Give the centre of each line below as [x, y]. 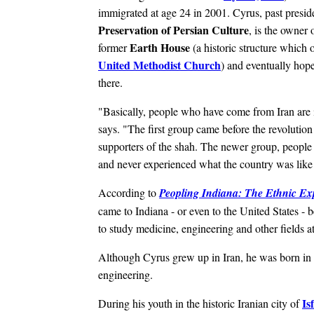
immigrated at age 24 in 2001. [165, 12]
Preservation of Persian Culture [173, 29]
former [114, 47]
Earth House [161, 47]
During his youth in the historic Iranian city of [200, 303]
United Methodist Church [159, 64]
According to [129, 192]
